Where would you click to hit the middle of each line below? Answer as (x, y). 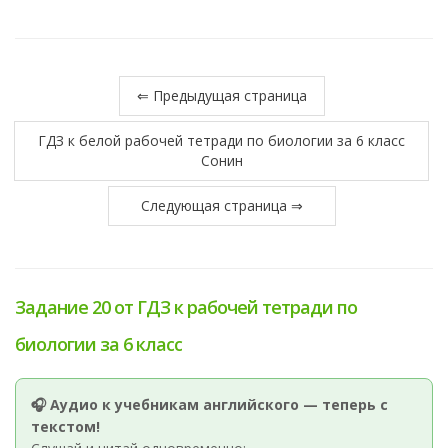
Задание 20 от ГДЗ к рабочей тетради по (186, 307)
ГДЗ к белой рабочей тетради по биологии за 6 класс (221, 140)
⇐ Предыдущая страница (222, 95)
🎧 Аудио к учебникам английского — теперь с (209, 404)
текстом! (65, 426)
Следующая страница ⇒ (221, 205)
